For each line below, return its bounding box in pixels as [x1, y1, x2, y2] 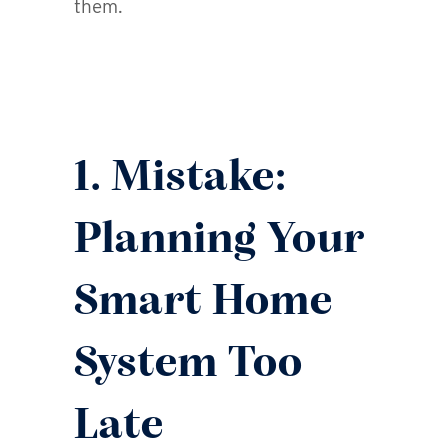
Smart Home [74, 280, 333, 326]
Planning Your [74, 218, 365, 264]
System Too [74, 342, 303, 388]
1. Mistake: [74, 156, 287, 202]
